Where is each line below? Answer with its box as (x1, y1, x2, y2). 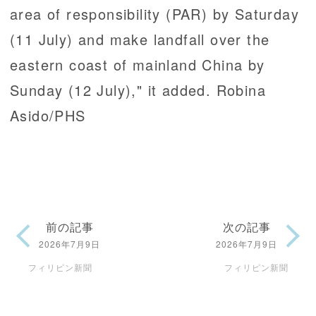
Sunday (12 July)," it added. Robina (10, 80, 266, 101)
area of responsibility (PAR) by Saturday (10, 4, 299, 25)
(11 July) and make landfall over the (10, 29, 270, 50)
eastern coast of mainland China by (10, 54, 265, 75)
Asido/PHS (10, 105, 86, 126)
